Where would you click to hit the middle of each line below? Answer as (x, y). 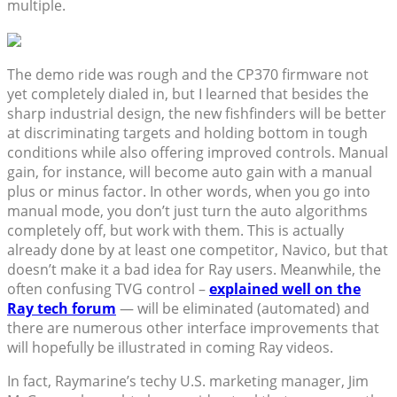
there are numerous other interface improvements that (193, 328)
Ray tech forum (62, 309)
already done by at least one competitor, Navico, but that (198, 250)
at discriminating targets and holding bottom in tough (187, 133)
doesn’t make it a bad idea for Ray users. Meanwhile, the (194, 270)
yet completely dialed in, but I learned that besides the (188, 94)
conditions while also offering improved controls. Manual (198, 153)
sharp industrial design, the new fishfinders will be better (197, 114)
